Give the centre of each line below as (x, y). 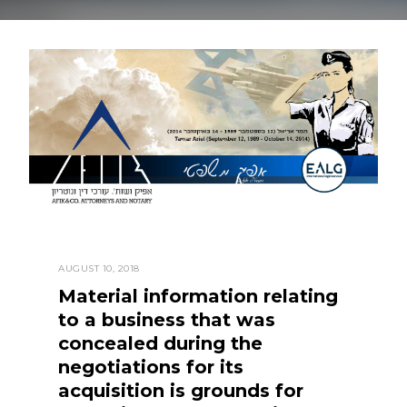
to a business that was (167, 320)
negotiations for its (151, 367)
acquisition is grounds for (181, 391)
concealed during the (160, 344)
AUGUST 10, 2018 (99, 269)
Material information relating (198, 297)
